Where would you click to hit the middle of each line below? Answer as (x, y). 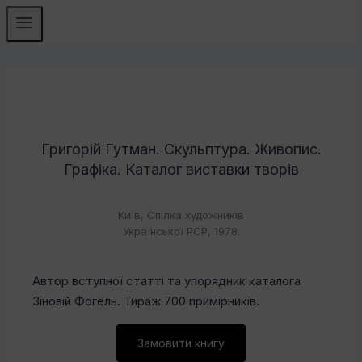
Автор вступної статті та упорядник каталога (166, 281)
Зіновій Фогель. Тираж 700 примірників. (147, 301)
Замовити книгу (181, 343)
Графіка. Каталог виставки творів (181, 170)
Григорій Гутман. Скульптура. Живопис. (181, 149)
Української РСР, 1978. (181, 232)
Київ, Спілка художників (181, 215)
